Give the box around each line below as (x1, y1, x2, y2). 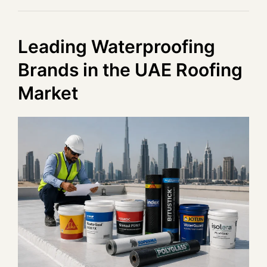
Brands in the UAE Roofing (18, 59, 243, 81)
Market (18, 82, 78, 104)
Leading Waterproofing (18, 36, 215, 58)
